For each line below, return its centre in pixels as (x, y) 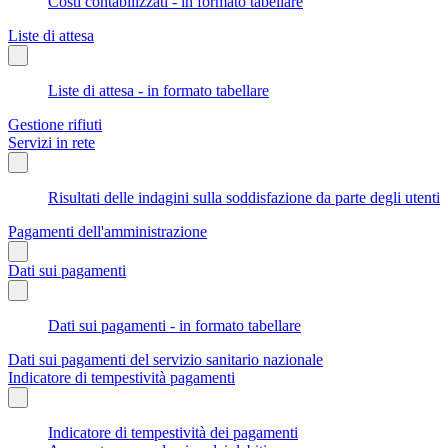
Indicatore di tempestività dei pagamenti (173, 432)
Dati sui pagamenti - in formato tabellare (174, 325)
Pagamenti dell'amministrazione (107, 231)
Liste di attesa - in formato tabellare (158, 90)
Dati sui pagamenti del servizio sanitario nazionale (165, 359)
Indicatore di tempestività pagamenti (121, 377)
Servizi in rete (51, 142)
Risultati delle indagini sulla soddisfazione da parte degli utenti (244, 197)
